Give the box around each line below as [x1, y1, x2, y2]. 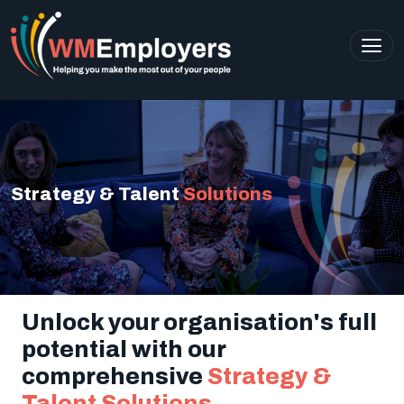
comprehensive [22, 363, 207, 389]
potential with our [22, 336, 225, 362]
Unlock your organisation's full [22, 309, 377, 335]
